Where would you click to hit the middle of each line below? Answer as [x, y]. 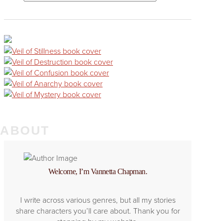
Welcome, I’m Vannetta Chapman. [98, 171]
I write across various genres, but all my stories [98, 200]
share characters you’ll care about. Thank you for [98, 210]
